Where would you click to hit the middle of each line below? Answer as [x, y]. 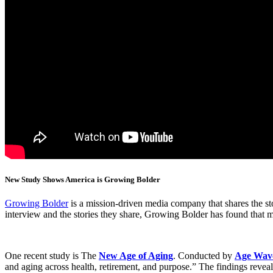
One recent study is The [52, 256]
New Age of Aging [136, 256]
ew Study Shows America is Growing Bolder [85, 179]
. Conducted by [204, 256]
